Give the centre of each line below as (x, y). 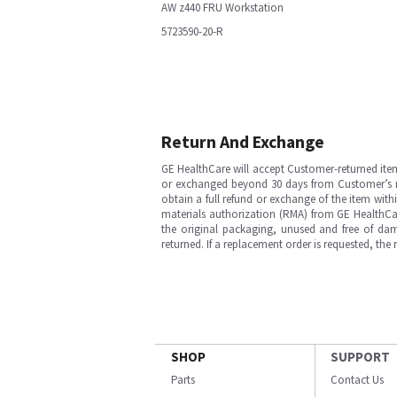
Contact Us (357, 380)
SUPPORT (360, 357)
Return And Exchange (243, 142)
